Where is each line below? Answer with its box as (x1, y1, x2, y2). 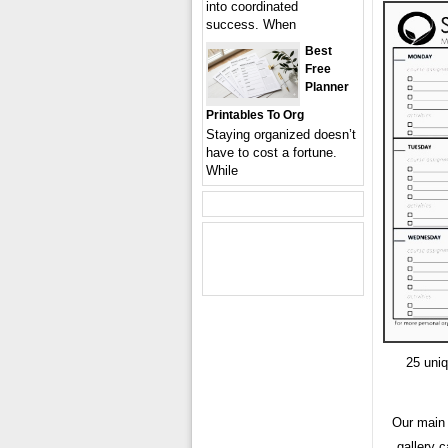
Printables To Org (206, 108, 304, 122)
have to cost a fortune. (206, 145, 337, 160)
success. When (206, 17, 296, 32)
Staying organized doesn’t (206, 127, 356, 142)
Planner (305, 80, 349, 94)
